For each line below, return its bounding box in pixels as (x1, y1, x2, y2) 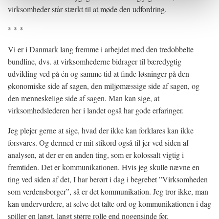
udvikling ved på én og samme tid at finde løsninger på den (8, 68, 189, 79)
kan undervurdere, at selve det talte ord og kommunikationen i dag (8, 198, 211, 209)
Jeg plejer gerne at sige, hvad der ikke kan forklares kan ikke (8, 125, 194, 135)
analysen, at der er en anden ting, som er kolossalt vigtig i (8, 150, 184, 160)
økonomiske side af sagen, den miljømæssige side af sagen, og (8, 81, 199, 91)
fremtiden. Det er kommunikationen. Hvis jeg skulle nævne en (8, 162, 199, 172)
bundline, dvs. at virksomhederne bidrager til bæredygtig (8, 56, 181, 66)
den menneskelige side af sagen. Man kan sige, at (8, 93, 159, 103)
